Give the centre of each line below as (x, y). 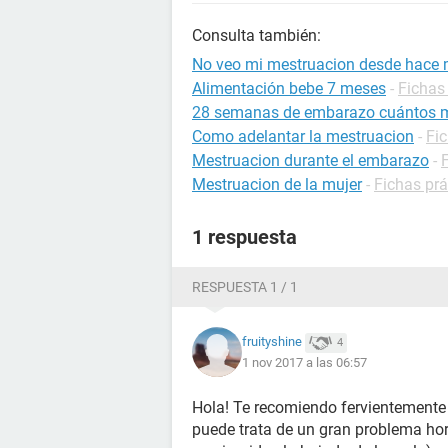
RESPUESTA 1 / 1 (245, 287)
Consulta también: (256, 35)
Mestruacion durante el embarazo (310, 160)
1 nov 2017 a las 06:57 (304, 362)
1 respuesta (244, 237)
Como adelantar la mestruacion (303, 136)
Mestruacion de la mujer (277, 184)
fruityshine (272, 342)
